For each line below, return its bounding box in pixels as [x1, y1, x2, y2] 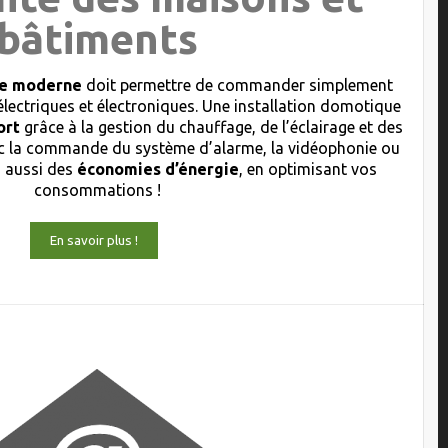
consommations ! [33, 181, 161, 199]
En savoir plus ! [49, 233, 138, 248]
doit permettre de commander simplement [81, 76, 393, 94]
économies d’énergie [77, 160, 240, 178]
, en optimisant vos [239, 160, 378, 178]
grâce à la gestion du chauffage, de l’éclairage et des [20, 118, 404, 136]
